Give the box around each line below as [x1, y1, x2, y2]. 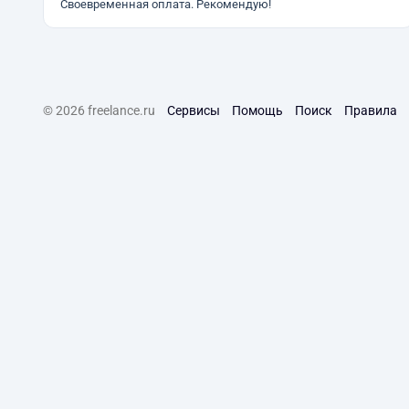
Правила [344, 103, 397, 118]
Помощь [232, 103, 283, 118]
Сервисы [167, 103, 220, 118]
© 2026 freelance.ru [43, 103, 155, 118]
